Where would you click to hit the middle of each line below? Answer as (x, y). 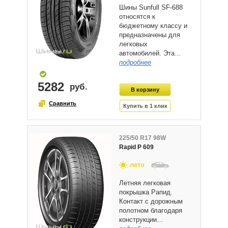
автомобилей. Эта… (150, 53)
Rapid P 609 (136, 147)
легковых (133, 44)
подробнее (135, 62)
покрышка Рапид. (146, 192)
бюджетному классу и (153, 25)
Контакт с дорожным (151, 201)
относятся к (137, 16)
